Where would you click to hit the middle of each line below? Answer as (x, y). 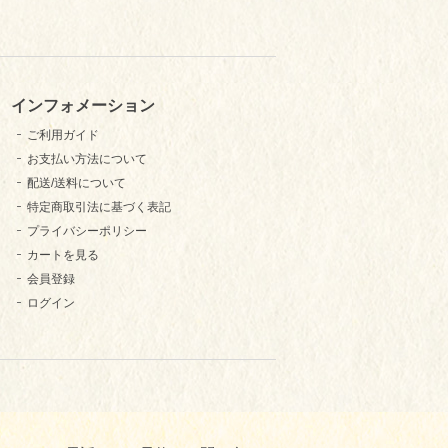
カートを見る (63, 255)
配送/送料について (76, 183)
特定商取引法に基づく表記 (99, 207)
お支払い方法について (87, 159)
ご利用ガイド (63, 135)
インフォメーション (83, 104)
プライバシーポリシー (87, 231)
